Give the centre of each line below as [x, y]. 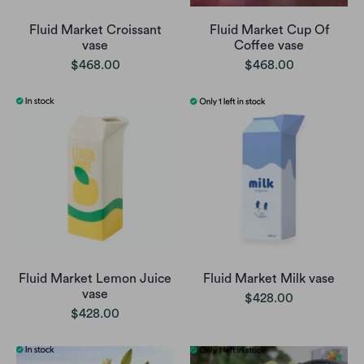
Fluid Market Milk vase [269, 278]
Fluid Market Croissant [95, 30]
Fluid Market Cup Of [269, 30]
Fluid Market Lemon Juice [95, 278]
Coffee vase [269, 45]
